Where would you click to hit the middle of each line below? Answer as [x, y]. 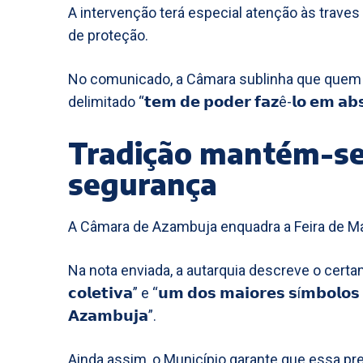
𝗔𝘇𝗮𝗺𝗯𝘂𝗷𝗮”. [112, 316]
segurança [143, 184]
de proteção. [108, 35]
